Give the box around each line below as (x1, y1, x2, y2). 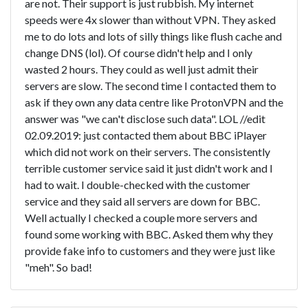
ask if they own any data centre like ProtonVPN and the (25, 95, 283, 109)
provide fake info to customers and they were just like (25, 243, 275, 257)
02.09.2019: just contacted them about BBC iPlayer (25, 128, 267, 142)
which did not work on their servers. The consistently (25, 144, 270, 158)
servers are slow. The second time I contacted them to (25, 78, 276, 92)
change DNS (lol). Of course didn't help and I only (25, 45, 252, 59)
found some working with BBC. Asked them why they (25, 227, 273, 241)
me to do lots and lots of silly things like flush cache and (25, 29, 282, 43)
